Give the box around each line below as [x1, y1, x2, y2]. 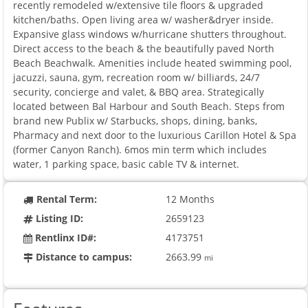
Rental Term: [34, 192, 98, 206]
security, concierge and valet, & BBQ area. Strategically [13, 85, 265, 98]
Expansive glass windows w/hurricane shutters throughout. [13, 27, 287, 41]
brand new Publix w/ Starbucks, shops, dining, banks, [13, 113, 258, 127]
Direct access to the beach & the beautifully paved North [13, 41, 275, 55]
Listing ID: [33, 211, 84, 225]
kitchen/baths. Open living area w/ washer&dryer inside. [13, 12, 274, 26]
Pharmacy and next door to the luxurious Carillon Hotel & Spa [13, 128, 297, 142]
